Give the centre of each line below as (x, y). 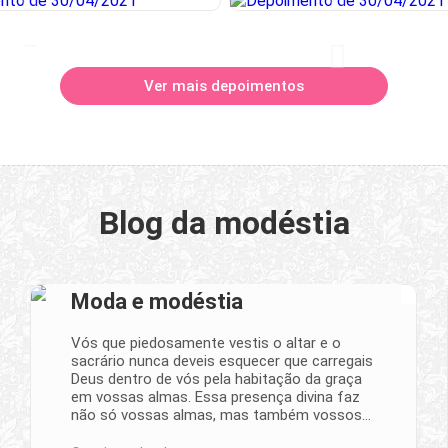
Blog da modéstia (224, 222)
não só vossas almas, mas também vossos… (221, 414)
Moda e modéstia (157, 301)
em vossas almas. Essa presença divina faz (215, 396)
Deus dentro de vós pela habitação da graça (216, 378)
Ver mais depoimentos (224, 85)
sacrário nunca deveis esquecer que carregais (222, 360)
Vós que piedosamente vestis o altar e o (206, 342)
